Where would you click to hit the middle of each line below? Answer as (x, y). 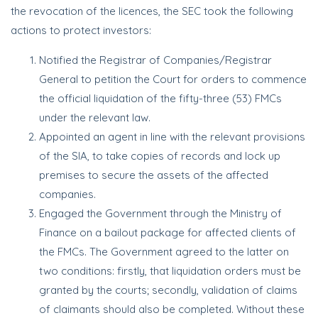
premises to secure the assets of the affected (154, 175)
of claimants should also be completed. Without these (172, 309)
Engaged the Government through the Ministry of (160, 213)
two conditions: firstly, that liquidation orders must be (170, 271)
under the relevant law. (95, 117)
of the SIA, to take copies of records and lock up (160, 156)
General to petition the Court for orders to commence (173, 79)
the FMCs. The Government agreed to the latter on (164, 252)
